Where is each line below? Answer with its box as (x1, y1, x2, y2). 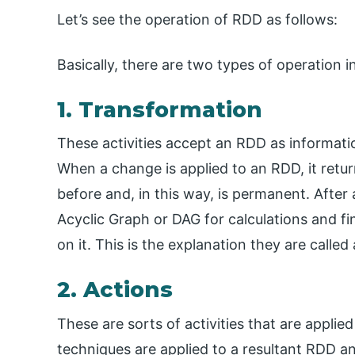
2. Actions (57, 277, 173, 303)
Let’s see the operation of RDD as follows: (57, 11, 338, 29)
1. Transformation (57, 97, 262, 124)
